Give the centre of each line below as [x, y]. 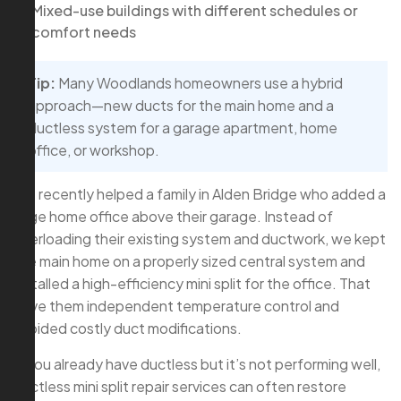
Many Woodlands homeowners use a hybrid [199, 82]
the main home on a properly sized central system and [189, 260]
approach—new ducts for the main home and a [181, 105]
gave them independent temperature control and [176, 305]
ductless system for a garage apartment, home [183, 127]
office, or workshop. [94, 149]
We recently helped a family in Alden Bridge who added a [200, 193]
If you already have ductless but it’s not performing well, [197, 363]
